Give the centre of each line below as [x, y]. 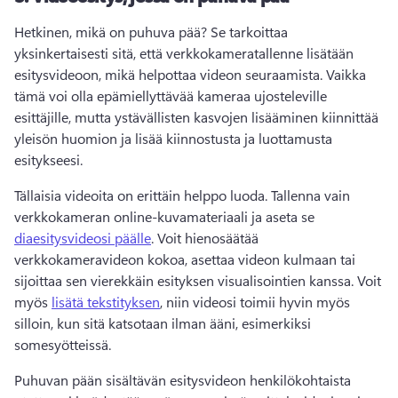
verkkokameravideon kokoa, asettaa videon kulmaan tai [185, 259]
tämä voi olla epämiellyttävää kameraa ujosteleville [171, 96]
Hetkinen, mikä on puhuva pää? [112, 32]
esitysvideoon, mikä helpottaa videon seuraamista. [170, 74]
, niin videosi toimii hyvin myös [255, 302]
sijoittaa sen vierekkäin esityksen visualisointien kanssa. [186, 280]
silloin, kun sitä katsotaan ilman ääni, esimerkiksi [163, 323]
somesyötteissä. [64, 344]
